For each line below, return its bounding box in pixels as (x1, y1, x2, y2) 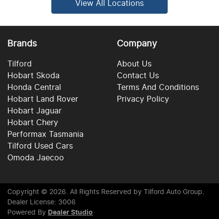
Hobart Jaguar (7, 107, 62, 115)
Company (117, 39, 157, 48)
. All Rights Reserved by (66, 188, 144, 196)
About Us (117, 60, 152, 68)
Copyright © (7, 188, 49, 196)
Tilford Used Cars (7, 142, 73, 150)
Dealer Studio (48, 209, 93, 216)
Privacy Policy (117, 95, 169, 103)
